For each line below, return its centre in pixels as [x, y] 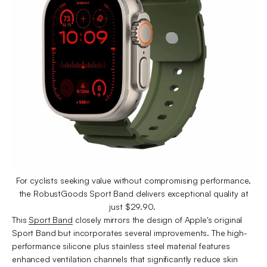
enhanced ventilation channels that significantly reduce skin [125, 259]
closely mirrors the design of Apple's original [157, 219]
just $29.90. [133, 206]
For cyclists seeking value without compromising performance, [133, 180]
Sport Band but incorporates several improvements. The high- [130, 232]
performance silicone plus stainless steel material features [121, 246]
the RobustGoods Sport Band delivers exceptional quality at [133, 193]
